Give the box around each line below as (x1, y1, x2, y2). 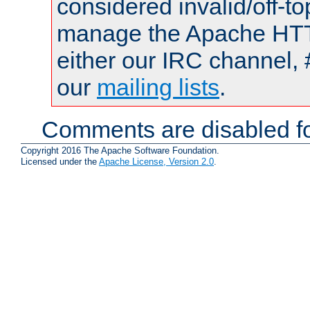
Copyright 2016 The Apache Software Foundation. (21, 145, 219, 156)
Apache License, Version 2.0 (99, 156, 214, 167)
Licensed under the (21, 156, 99, 167)
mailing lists (97, 73, 219, 100)
